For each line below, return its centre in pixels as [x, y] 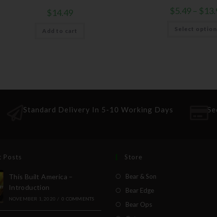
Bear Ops [139, 204]
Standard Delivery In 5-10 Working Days [98, 109]
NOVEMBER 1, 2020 [32, 198]
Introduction [29, 187]
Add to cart [60, 31]
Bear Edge [140, 190]
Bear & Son [141, 176]
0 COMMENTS [78, 198]
